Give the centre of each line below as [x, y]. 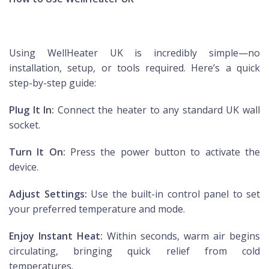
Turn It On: [37, 152]
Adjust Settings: [48, 194]
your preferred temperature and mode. [97, 209]
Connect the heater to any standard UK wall [157, 110]
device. [24, 167]
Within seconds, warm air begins [181, 236]
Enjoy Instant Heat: [56, 236]
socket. [25, 125]
